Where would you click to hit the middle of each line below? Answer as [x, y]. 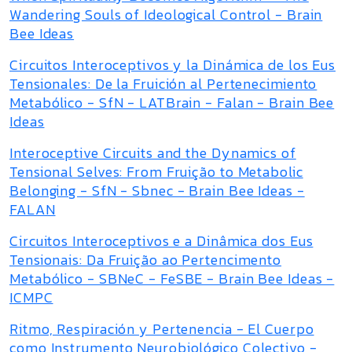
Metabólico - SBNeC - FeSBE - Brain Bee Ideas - [172, 279]
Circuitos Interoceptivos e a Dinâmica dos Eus [161, 241]
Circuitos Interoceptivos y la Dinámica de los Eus [173, 65]
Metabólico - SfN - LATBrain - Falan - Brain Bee [172, 103]
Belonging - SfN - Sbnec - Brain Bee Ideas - [157, 191]
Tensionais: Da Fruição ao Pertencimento [146, 260]
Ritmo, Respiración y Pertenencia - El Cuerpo [162, 329]
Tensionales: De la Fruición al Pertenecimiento [163, 84]
